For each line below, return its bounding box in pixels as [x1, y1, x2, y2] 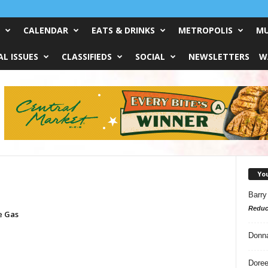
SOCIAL [135, 51, 165, 62]
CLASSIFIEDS [61, 51, 112, 62]
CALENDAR [23, 25, 68, 36]
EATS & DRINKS [91, 25, 155, 36]
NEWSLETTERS [188, 51, 249, 62]
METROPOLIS [178, 25, 233, 36]
